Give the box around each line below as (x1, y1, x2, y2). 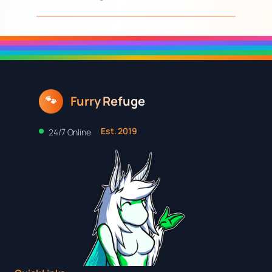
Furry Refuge (70, 92, 145, 109)
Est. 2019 (100, 125, 138, 137)
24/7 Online (49, 126, 91, 138)
